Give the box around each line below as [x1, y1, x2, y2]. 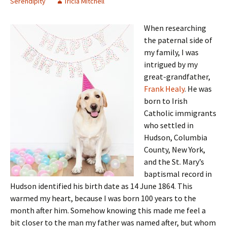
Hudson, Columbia [144, 132, 207, 142]
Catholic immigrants [144, 108, 216, 118]
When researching [144, 23, 206, 33]
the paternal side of [144, 35, 212, 45]
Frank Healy [144, 84, 184, 94]
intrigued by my [144, 59, 198, 69]
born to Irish [144, 96, 187, 106]
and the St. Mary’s [144, 157, 204, 167]
